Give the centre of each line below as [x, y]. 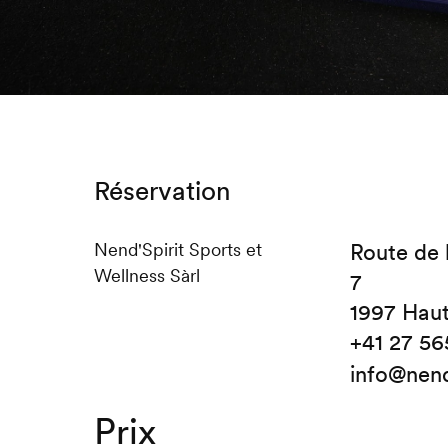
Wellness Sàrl [146, 276]
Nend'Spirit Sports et [177, 250]
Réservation [162, 191]
